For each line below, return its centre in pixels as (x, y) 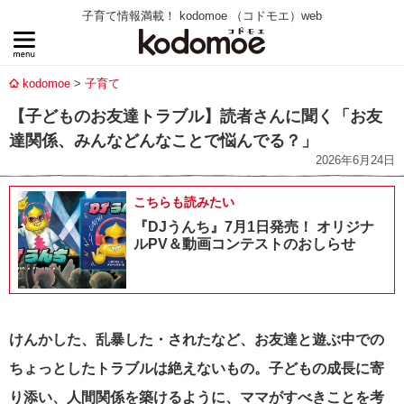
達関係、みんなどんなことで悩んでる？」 (163, 141)
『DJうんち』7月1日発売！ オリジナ (254, 227)
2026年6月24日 (355, 160)
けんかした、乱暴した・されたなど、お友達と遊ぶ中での (197, 340)
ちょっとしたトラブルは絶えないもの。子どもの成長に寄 (197, 368)
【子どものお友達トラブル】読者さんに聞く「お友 (196, 116)
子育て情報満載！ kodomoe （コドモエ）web (202, 16)
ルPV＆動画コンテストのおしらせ (244, 244)
